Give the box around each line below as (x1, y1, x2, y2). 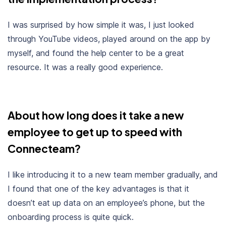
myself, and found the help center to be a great (8, 47, 184, 58)
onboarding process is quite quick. (8, 211, 134, 222)
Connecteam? (8, 141, 81, 155)
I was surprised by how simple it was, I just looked (8, 19, 194, 30)
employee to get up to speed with (8, 125, 182, 139)
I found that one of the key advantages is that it (8, 183, 189, 194)
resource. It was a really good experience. (8, 62, 163, 72)
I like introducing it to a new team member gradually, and (8, 169, 218, 180)
